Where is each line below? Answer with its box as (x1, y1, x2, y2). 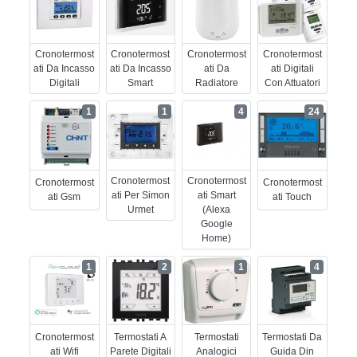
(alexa (202, 203, 231, 215)
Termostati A (114, 331, 167, 343)
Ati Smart (197, 189, 236, 201)
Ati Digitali (270, 63, 314, 75)
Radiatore (194, 77, 238, 89)
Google (200, 218, 233, 229)
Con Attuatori (264, 77, 320, 89)
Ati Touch (273, 191, 312, 203)
